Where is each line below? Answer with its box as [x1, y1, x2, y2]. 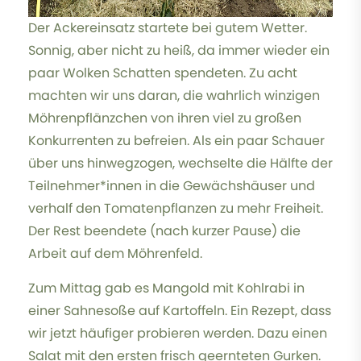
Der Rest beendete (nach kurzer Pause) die [28, 221, 301, 240]
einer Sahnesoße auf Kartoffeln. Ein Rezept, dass [28, 301, 331, 320]
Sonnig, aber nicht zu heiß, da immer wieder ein [28, 40, 330, 60]
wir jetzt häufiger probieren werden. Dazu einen [28, 323, 327, 342]
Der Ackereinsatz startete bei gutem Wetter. [28, 18, 307, 37]
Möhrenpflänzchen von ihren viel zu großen [28, 108, 301, 127]
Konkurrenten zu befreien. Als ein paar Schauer [28, 131, 325, 150]
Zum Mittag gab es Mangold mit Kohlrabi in [28, 278, 305, 297]
